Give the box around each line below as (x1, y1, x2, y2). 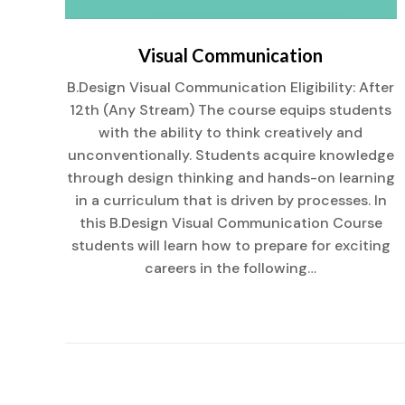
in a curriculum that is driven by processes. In (74, 191, 387, 211)
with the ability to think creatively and (99, 123, 363, 143)
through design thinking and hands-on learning (66, 168, 395, 188)
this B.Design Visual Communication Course (79, 213, 382, 233)
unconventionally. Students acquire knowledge (67, 146, 394, 165)
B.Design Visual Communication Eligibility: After (67, 78, 395, 98)
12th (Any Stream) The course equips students (70, 100, 392, 120)
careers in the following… (145, 259, 317, 278)
